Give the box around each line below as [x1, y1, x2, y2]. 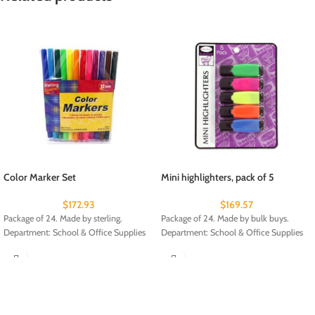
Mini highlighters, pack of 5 [161, 171, 274, 184]
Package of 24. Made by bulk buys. [161, 213, 289, 224]
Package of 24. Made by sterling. [4, 213, 122, 224]
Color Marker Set [4, 171, 76, 184]
